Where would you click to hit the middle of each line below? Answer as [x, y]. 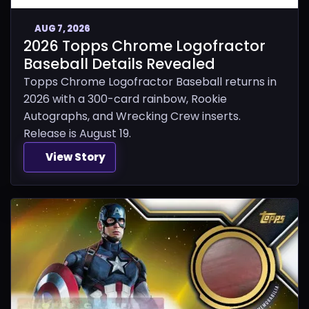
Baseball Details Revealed [119, 63]
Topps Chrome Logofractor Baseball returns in [150, 81]
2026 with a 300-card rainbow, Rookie [125, 99]
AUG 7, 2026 [63, 28]
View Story [76, 157]
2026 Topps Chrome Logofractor [144, 46]
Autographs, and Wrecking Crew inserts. [132, 116]
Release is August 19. [77, 133]
